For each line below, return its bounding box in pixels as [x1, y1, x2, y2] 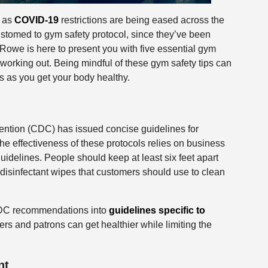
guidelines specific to [108, 205, 205, 216]
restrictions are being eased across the [58, 14, 224, 25]
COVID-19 [14, 14, 59, 25]
